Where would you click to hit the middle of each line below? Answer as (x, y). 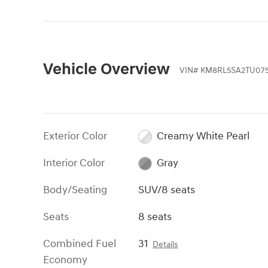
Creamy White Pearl (203, 136)
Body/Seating (75, 190)
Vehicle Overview (106, 69)
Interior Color (74, 163)
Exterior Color (75, 136)
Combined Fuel (80, 243)
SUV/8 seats (167, 190)
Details (165, 244)
